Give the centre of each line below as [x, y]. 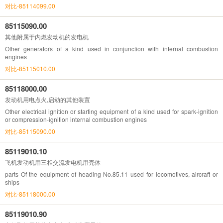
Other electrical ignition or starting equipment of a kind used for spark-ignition [111, 111]
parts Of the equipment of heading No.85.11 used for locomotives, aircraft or [111, 174]
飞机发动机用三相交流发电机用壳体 [53, 162]
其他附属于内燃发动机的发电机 [47, 36]
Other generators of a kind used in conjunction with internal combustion [111, 48]
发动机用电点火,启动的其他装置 [48, 99]
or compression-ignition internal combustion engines [76, 119]
